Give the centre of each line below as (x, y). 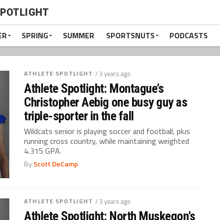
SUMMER (79, 35)
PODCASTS (189, 35)
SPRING (35, 35)
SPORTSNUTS (130, 35)
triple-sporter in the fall (79, 116)
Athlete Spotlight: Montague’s (94, 88)
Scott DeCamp (56, 164)
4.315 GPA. (43, 151)
